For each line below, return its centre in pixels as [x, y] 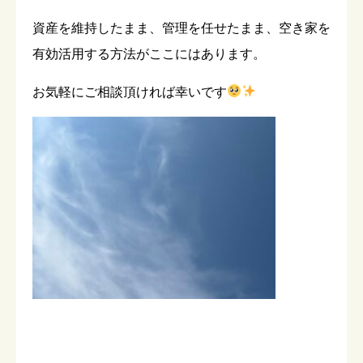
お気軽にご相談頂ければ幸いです [130, 92]
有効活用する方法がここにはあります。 [149, 54]
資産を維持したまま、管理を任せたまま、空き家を [181, 28]
